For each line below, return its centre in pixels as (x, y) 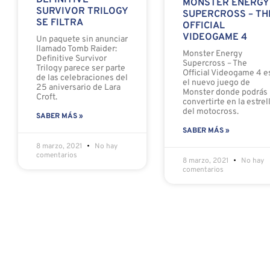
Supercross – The (215, 64)
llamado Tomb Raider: (77, 49)
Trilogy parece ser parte (81, 69)
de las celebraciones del (82, 78)
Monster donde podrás (225, 93)
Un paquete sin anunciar (82, 40)
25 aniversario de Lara (78, 88)
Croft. (47, 98)
